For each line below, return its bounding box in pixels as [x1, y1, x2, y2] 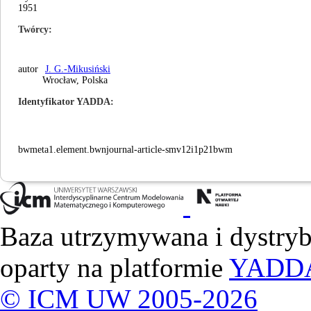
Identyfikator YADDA [18, 96, 110, 107]
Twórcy [18, 24, 49, 35]
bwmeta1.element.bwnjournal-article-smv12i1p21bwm [18, 144, 233, 155]
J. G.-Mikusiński [45, 64, 110, 74]
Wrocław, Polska [42, 75, 108, 85]
